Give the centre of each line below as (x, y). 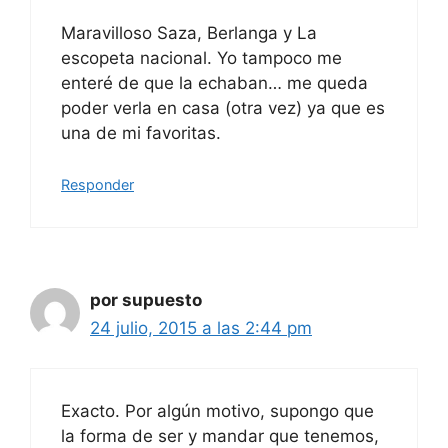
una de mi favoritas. (141, 133)
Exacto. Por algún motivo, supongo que (217, 411)
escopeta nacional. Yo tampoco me (201, 58)
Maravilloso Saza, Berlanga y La (189, 33)
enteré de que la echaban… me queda (214, 83)
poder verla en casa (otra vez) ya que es (223, 108)
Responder (97, 184)
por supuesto (146, 299)
